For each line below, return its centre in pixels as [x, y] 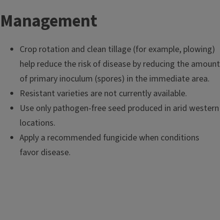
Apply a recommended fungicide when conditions [110, 138]
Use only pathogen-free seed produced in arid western [119, 108]
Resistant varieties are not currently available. [103, 94]
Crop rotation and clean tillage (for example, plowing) [117, 49]
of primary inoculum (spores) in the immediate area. [115, 79]
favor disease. [45, 152]
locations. [38, 123]
